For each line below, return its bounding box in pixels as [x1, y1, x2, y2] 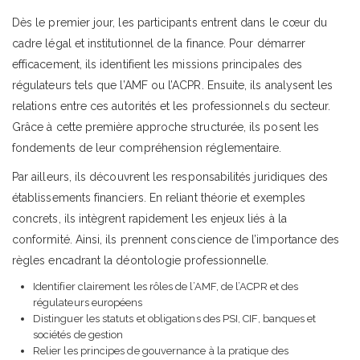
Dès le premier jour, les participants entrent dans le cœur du [12, 15, 328, 29]
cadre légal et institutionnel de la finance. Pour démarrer [12, 36, 306, 50]
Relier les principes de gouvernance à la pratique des [33, 344, 288, 357]
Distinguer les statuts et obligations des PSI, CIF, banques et [33, 312, 317, 325]
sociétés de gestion [33, 328, 124, 341]
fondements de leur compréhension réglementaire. [12, 141, 282, 154]
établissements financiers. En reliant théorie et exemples [12, 190, 305, 204]
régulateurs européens [33, 296, 143, 309]
